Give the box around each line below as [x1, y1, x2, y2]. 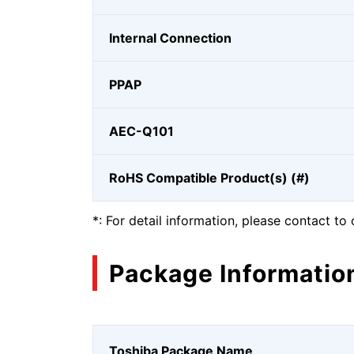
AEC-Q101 [109, 123, 174, 139]
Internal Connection [109, 30, 232, 46]
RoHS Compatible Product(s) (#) [109, 170, 310, 186]
